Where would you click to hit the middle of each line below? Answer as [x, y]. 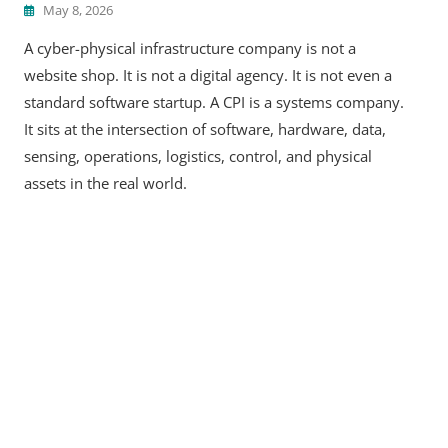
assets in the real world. [105, 182]
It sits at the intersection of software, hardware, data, [205, 128]
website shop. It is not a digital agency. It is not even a [208, 74]
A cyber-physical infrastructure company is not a [190, 47]
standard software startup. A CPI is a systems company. [214, 101]
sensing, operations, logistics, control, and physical [198, 155]
